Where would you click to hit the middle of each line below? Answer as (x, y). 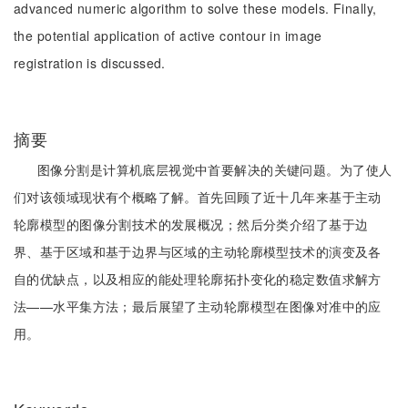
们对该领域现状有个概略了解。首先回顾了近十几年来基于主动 (198, 197)
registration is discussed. (90, 63)
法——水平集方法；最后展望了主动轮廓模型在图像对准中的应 (198, 306)
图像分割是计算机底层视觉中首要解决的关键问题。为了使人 (215, 169)
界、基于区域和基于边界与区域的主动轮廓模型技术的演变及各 (198, 251)
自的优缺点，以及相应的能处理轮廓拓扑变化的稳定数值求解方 (198, 279)
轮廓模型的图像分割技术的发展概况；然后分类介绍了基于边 (191, 224)
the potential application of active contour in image (168, 36)
